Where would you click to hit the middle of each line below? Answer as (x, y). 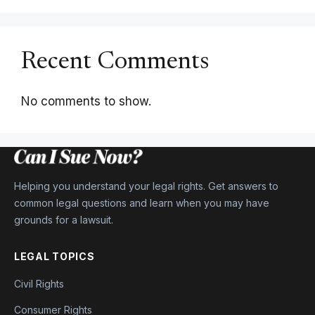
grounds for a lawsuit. (64, 220)
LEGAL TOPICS (54, 256)
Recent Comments (115, 62)
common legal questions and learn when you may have (142, 203)
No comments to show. (86, 101)
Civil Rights (39, 284)
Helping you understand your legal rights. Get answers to (146, 186)
